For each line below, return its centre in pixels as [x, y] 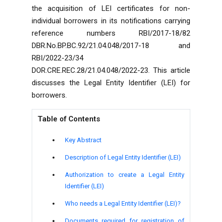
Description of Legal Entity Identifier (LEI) [123, 157]
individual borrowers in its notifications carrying [111, 21]
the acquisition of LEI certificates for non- [111, 8]
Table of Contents [69, 119]
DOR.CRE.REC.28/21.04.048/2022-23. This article [111, 70]
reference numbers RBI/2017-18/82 [111, 33]
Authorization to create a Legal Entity [124, 174]
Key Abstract [83, 140]
